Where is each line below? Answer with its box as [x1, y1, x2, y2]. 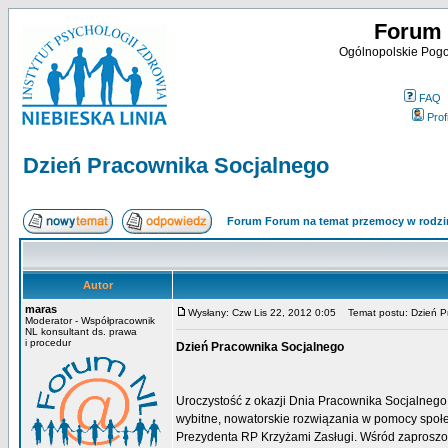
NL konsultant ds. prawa [25, 326, 137, 337]
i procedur [25, 337, 71, 348]
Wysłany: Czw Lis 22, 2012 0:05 [188, 307, 336, 318]
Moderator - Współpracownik [25, 315, 155, 326]
